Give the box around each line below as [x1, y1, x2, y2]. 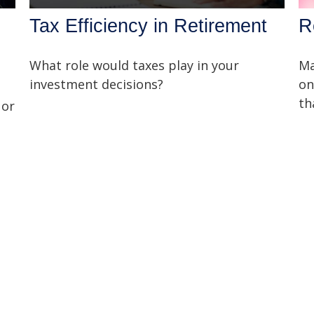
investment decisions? [29, 75, 164, 93]
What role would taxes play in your [29, 56, 240, 74]
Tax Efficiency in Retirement [29, 15, 268, 36]
